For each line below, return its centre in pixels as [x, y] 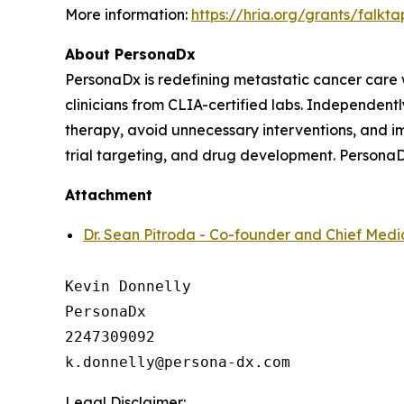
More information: [128, 14]
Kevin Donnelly [128, 286]
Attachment [109, 195]
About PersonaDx [130, 54]
